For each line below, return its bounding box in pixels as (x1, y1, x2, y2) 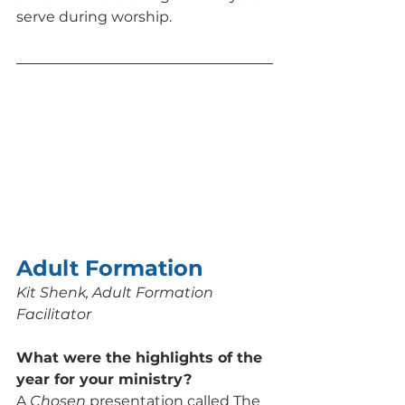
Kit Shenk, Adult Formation (16, 283, 217, 301)
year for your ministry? (16, 370, 196, 388)
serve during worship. (16, 7, 172, 25)
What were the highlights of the (16, 348, 267, 366)
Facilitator (16, 305, 91, 323)
